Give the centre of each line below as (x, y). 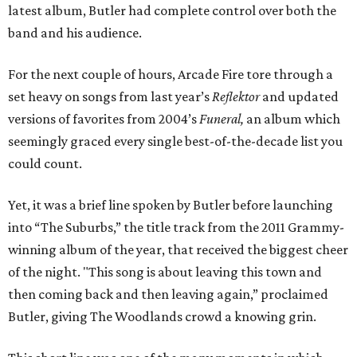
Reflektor (236, 97)
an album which (292, 119)
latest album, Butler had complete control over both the (172, 11)
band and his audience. (75, 33)
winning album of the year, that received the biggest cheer (178, 250)
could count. (45, 164)
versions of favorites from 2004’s (104, 119)
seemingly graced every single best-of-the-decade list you (175, 141)
